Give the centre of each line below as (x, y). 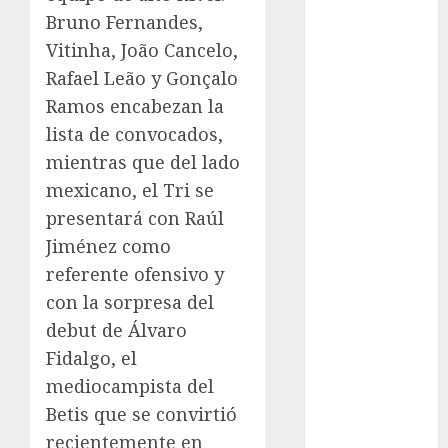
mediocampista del (130, 385)
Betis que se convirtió (141, 413)
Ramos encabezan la (135, 105)
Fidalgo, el (91, 357)
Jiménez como (108, 245)
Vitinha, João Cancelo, (142, 49)
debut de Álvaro (116, 329)
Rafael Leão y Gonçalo (142, 77)
